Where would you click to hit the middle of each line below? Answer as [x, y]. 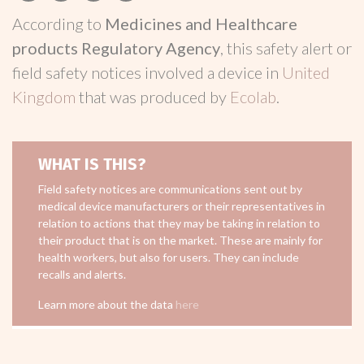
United [306, 72]
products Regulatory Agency [116, 48]
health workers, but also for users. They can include [169, 257]
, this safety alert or [286, 48]
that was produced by [154, 97]
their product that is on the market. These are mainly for [180, 240]
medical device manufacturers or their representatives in [182, 206]
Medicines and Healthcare [201, 24]
